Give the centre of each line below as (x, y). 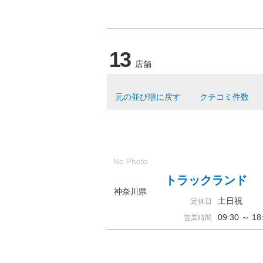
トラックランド (206, 180)
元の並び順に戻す (148, 97)
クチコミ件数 (224, 97)
